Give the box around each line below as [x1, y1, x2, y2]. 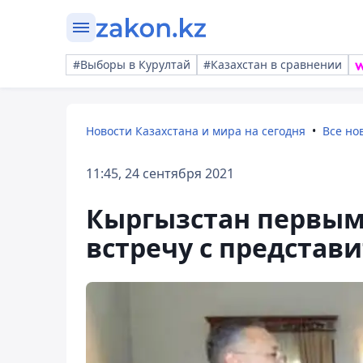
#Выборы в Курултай [73, 57, 190, 72]
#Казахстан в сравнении [203, 57, 342, 72]
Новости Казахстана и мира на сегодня [86, 123, 305, 139]
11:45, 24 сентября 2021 [86, 164, 234, 182]
